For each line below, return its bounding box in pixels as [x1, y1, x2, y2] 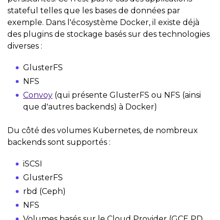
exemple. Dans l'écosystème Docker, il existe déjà [7, 17, 199, 27]
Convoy [23, 90, 53, 100]
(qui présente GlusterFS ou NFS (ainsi [53, 90, 201, 100]
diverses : [7, 41, 42, 51]
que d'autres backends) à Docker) [23, 102, 157, 111]
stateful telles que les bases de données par [7, 5, 180, 15]
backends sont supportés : [7, 137, 110, 147]
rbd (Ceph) [23, 186, 66, 196]
